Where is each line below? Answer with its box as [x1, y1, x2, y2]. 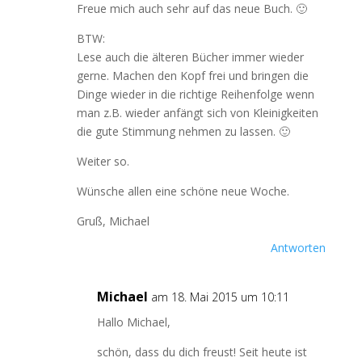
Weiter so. [76, 154, 129, 169]
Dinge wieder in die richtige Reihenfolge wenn [76, 86, 314, 102]
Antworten [271, 240, 326, 255]
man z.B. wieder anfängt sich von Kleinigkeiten [76, 105, 318, 120]
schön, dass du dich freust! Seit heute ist [96, 344, 307, 360]
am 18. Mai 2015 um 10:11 [150, 289, 289, 305]
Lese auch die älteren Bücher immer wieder [76, 49, 304, 65]
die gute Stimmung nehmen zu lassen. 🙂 [76, 124, 290, 139]
